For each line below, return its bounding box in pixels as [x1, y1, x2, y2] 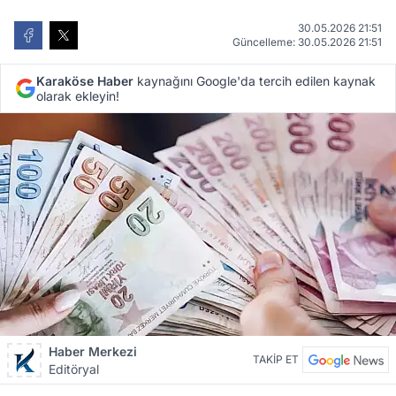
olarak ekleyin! [36, 88, 119, 103]
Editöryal [49, 362, 99, 377]
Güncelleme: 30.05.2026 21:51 [232, 35, 382, 49]
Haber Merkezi [49, 344, 137, 359]
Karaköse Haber [36, 73, 133, 88]
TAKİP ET [253, 353, 299, 366]
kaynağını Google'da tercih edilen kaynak [133, 73, 376, 88]
